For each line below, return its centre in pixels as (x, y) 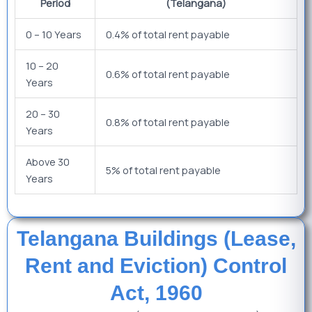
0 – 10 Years (53, 34)
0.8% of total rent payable (167, 122)
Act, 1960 (156, 292)
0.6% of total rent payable (167, 74)
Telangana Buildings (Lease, (156, 238)
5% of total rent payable (163, 170)
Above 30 (47, 162)
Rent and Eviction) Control (156, 265)
